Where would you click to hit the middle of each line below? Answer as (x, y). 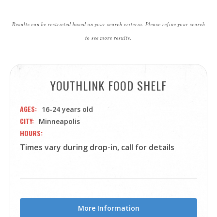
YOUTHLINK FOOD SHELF (108, 85)
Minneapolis (59, 121)
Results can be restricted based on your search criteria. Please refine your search (108, 24)
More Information (108, 208)
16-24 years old (67, 109)
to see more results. (108, 38)
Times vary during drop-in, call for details (97, 147)
